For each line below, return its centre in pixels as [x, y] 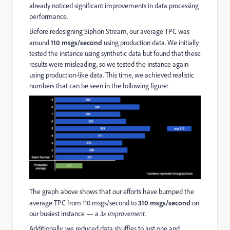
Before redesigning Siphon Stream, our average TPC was [109, 32]
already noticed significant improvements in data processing [114, 6]
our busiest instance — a [65, 213]
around [40, 43]
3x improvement [122, 213]
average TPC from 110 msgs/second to [84, 203]
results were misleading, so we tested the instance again [109, 64]
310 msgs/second [164, 202]
